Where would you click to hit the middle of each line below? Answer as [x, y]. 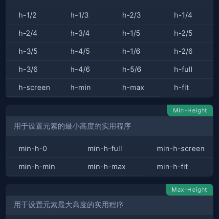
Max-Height [189, 189]
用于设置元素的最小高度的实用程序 [72, 126]
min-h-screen [181, 148]
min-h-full [105, 148]
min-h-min [37, 166]
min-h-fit [172, 166]
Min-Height [190, 110]
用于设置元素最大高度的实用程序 [69, 205]
